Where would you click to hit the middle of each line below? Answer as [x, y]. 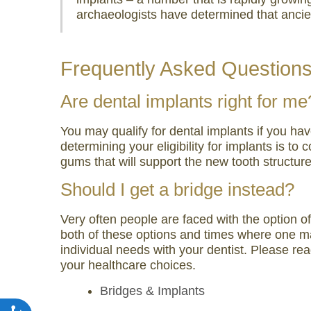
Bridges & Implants [152, 291]
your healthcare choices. [128, 265]
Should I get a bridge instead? [177, 190]
